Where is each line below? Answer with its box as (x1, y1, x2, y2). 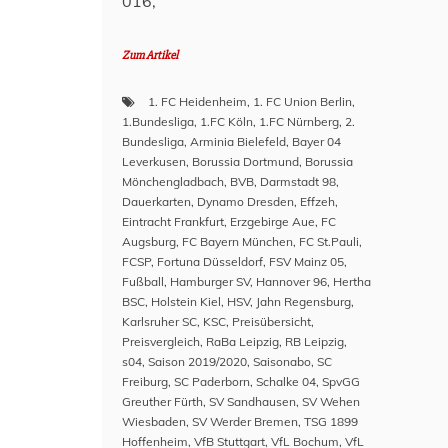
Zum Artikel (122, 48, 178, 63)
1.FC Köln (200, 114, 253, 129)
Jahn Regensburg (256, 294, 351, 309)
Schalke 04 (256, 374, 316, 389)
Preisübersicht (232, 314, 311, 329)
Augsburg (122, 234, 176, 249)
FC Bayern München (182, 234, 293, 249)
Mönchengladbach (122, 174, 224, 189)
